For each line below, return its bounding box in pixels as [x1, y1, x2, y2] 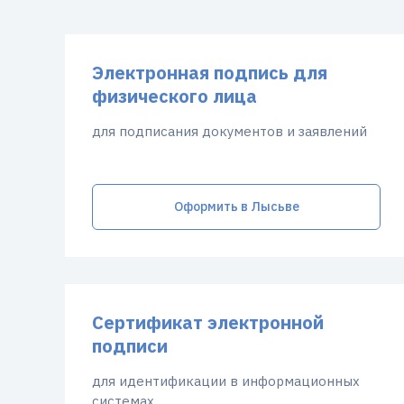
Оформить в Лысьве [173, 198, 299, 215]
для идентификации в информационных [92, 372, 360, 390]
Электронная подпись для [92, 60, 327, 85]
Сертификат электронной [92, 310, 324, 335]
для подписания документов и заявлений [92, 123, 367, 140]
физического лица [92, 84, 257, 108]
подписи [92, 334, 168, 358]
